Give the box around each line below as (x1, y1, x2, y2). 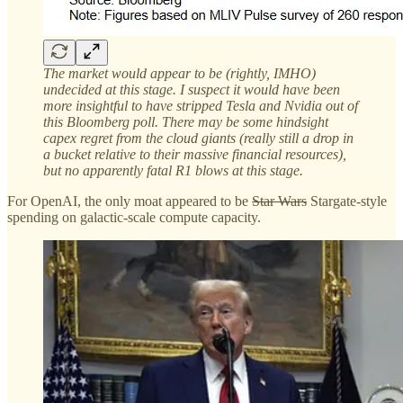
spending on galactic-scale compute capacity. (7, 210, 261, 226)
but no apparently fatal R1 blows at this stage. (43, 163, 303, 179)
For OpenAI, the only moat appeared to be (7, 193, 252, 210)
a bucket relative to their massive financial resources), (43, 147, 346, 163)
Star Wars (252, 193, 307, 210)
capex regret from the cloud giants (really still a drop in (43, 130, 354, 147)
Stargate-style (307, 193, 387, 210)
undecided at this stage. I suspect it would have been (43, 82, 340, 98)
